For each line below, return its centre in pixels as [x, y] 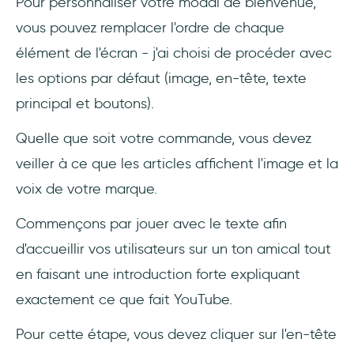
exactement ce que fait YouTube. [124, 300]
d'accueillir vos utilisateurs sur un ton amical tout [173, 249]
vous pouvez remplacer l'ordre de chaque [150, 28]
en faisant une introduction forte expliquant [158, 275]
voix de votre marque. [87, 189]
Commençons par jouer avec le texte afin [151, 224]
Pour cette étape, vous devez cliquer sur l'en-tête [176, 335]
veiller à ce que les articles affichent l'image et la [177, 164]
